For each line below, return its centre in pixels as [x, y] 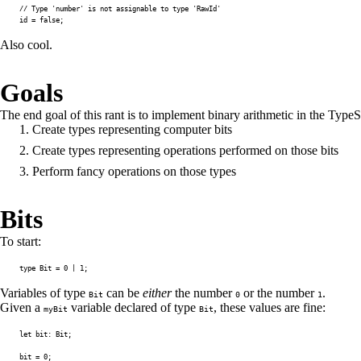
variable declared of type [133, 307]
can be [123, 293]
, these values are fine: [270, 307]
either [157, 293]
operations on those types [170, 171]
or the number [279, 293]
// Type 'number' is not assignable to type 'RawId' [120, 8]
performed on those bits [277, 150]
